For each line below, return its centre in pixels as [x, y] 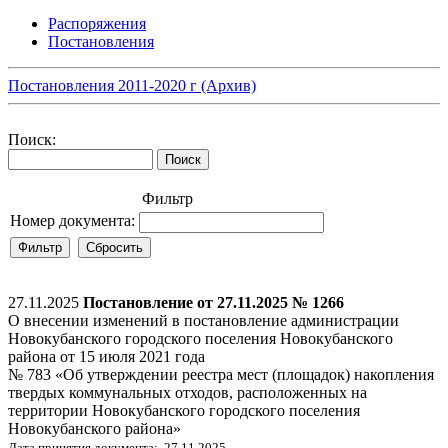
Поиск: [32, 139]
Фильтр [167, 198]
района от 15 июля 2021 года [106, 356]
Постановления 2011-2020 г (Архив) [132, 85]
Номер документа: [72, 220]
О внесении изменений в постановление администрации [203, 320]
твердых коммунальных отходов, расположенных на [187, 392]
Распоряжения [97, 23]
